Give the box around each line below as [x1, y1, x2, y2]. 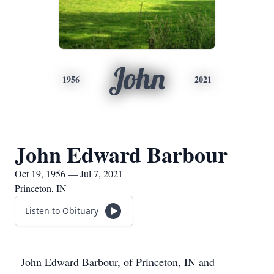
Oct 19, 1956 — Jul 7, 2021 [15, 167, 123, 180]
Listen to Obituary [25, 205, 98, 217]
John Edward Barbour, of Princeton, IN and [21, 254, 215, 269]
